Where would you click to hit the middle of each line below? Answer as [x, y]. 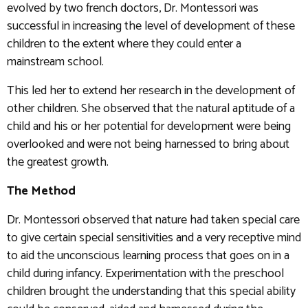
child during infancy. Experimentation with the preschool [145, 274]
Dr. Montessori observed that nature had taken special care [153, 220]
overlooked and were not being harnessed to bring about [148, 145]
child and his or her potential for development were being [149, 127]
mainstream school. [55, 62]
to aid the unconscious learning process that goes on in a [148, 256]
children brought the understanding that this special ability [151, 292]
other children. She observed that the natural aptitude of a [151, 109]
